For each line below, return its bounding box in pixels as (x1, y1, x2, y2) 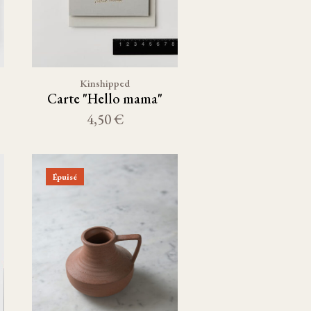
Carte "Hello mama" (47, 90, 162, 108)
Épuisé (53, 171, 77, 183)
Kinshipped (80, 76, 130, 90)
